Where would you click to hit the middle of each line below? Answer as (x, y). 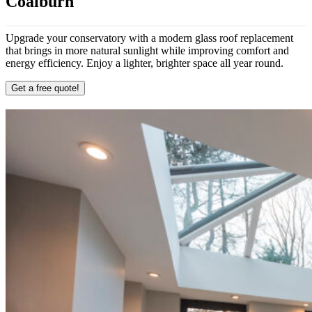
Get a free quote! (45, 88)
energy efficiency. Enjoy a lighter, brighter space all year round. (145, 63)
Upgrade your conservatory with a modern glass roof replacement (149, 38)
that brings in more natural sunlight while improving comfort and (147, 50)
